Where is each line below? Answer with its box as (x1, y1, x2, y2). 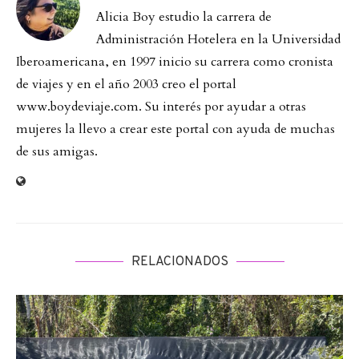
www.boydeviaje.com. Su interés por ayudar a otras (16, 97, 306, 115)
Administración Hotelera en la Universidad (96, 30, 341, 48)
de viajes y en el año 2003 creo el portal (16, 75, 236, 93)
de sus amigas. (16, 142, 98, 160)
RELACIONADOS (131, 253, 228, 270)
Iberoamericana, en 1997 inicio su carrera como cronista (16, 52, 333, 71)
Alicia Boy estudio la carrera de (96, 7, 272, 26)
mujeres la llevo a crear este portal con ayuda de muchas (16, 119, 335, 138)
